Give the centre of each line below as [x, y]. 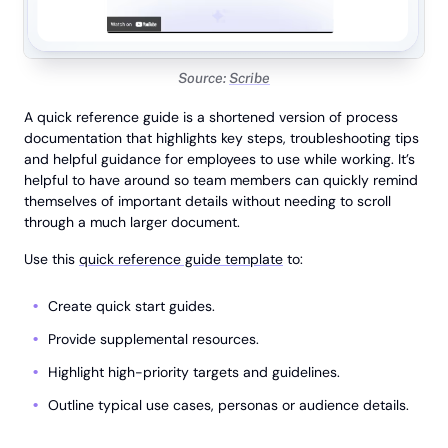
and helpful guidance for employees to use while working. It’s [219, 159]
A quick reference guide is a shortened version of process [211, 117]
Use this [51, 259]
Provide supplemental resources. [153, 339]
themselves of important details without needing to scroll [207, 201]
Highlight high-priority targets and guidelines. [194, 372]
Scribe [249, 78]
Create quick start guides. [131, 306]
